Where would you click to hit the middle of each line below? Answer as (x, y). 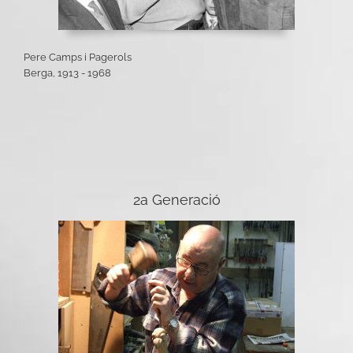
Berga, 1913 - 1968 (67, 73)
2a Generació (176, 200)
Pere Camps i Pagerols (78, 58)
